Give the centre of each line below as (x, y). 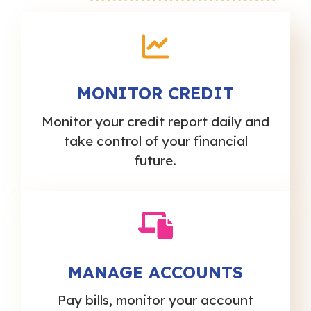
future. (155, 160)
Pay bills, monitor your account (155, 300)
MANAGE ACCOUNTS (155, 272)
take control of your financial (155, 141)
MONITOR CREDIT (155, 93)
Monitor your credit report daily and (155, 121)
